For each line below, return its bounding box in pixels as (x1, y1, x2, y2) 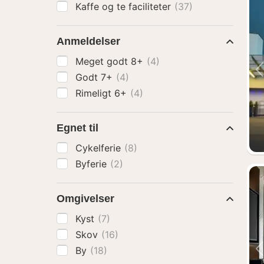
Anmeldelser (57, 35, 120, 47)
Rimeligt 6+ (75, 87, 130, 99)
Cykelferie (75, 142, 124, 154)
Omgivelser (57, 193, 114, 204)
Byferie (75, 158, 110, 170)
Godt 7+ (75, 71, 115, 83)
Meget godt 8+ (75, 55, 146, 67)
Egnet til (57, 122, 98, 134)
